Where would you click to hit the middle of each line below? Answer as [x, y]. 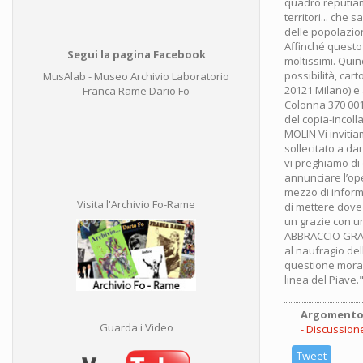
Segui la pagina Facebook [136, 54]
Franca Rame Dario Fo [136, 91]
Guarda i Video [136, 327]
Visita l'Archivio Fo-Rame [136, 204]
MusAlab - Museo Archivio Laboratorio [136, 76]
